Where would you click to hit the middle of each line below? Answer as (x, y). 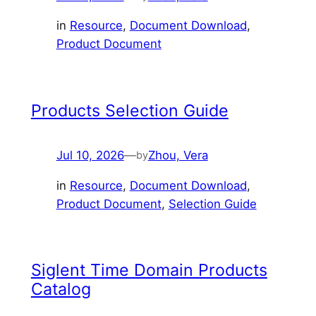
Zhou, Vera (178, 155)
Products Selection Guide (129, 110)
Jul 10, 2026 (90, 155)
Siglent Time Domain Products (149, 271)
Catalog (61, 290)
